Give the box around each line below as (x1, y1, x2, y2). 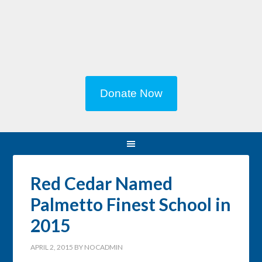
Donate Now (99, 87, 163, 99)
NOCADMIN (84, 243, 123, 251)
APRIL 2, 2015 (30, 243, 74, 251)
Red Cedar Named (30, 173, 173, 194)
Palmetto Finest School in (30, 194, 232, 215)
